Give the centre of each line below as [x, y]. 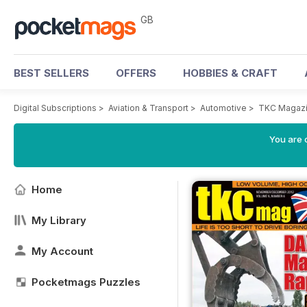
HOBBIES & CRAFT [230, 73]
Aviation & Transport [148, 108]
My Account [62, 251]
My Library [59, 220]
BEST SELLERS [51, 73]
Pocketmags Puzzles [86, 282]
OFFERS [136, 73]
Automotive [223, 108]
